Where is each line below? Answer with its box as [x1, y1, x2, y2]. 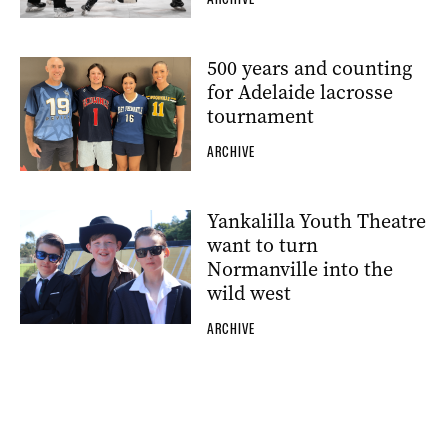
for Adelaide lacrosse [207, 78, 393, 106]
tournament [207, 102, 314, 130]
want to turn [207, 231, 318, 259]
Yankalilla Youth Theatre [207, 207, 426, 235]
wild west [207, 279, 291, 307]
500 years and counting [207, 54, 412, 82]
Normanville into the [207, 255, 393, 283]
